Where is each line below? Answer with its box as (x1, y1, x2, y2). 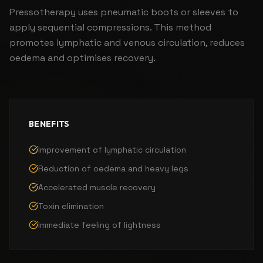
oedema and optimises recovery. (9, 51, 156, 64)
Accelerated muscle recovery (38, 181, 156, 193)
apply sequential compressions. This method (9, 21, 211, 33)
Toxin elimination (38, 200, 104, 211)
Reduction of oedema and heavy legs (38, 163, 188, 174)
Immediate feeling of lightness (38, 219, 161, 230)
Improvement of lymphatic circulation (38, 144, 186, 155)
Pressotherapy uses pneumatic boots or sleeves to (9, 5, 238, 18)
